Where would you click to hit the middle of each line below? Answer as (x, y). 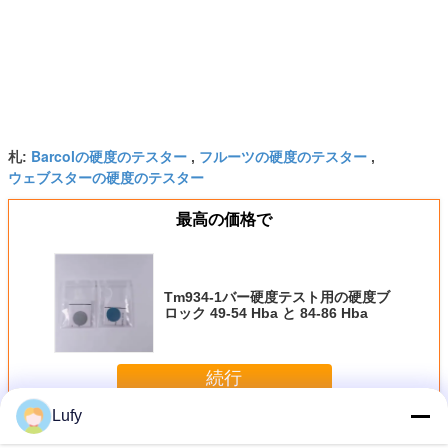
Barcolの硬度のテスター (109, 155)
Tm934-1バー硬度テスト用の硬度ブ (277, 296)
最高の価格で (224, 219)
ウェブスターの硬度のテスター (106, 176)
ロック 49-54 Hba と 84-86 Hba (266, 312)
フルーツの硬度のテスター (283, 155)
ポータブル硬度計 (112, 433)
